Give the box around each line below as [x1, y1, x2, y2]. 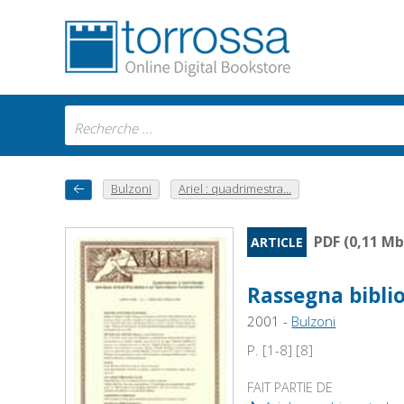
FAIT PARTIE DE [247, 379, 334, 397]
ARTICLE [251, 234, 304, 252]
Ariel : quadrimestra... [179, 180, 291, 197]
